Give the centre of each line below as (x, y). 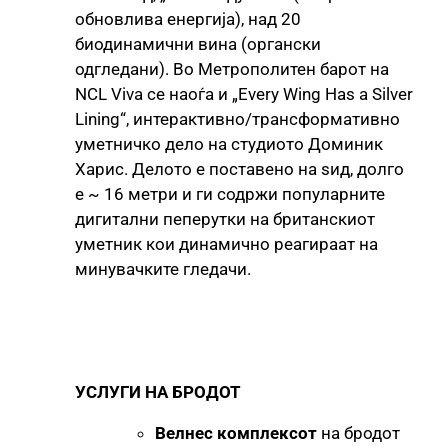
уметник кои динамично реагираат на (226, 243)
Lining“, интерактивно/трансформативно (237, 118)
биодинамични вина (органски (198, 43)
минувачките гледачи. (163, 268)
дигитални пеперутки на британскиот (225, 218)
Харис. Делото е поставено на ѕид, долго (239, 168)
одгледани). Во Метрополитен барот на (232, 68)
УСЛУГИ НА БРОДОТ (158, 391)
